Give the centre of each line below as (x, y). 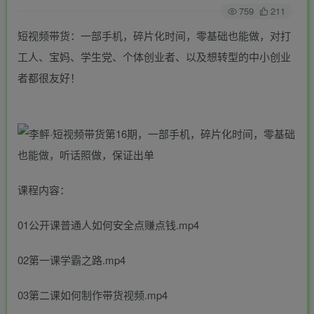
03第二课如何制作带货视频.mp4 (93, 295)
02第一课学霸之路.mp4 (71, 260)
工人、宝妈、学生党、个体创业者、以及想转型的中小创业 (154, 57)
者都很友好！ (49, 78)
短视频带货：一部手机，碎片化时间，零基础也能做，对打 (154, 36)
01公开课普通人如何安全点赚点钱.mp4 (108, 225)
